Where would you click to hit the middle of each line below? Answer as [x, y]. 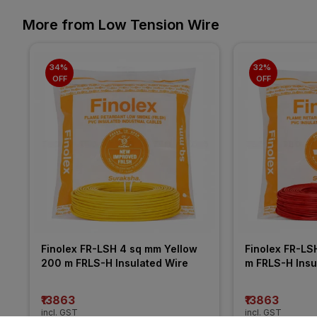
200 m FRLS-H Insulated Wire [115, 263]
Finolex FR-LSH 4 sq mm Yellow [119, 248]
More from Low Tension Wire [121, 24]
